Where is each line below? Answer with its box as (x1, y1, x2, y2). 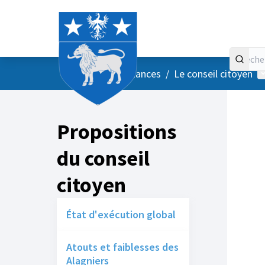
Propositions (57, 118, 176, 145)
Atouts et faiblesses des (66, 240, 179, 254)
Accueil (61, 66, 92, 79)
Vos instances (101, 66, 161, 80)
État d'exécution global (66, 208, 176, 221)
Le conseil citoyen (174, 66, 253, 80)
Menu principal (80, 66, 146, 80)
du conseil (57, 145, 150, 172)
